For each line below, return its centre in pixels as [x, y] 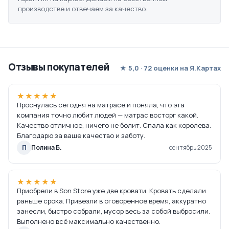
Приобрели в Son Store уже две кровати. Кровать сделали [111, 191]
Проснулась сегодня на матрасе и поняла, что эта [101, 105]
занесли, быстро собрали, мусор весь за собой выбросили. [113, 211]
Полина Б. [47, 148]
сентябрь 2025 [191, 148]
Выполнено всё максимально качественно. [89, 222]
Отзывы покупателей [59, 67]
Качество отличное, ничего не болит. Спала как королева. [114, 125]
